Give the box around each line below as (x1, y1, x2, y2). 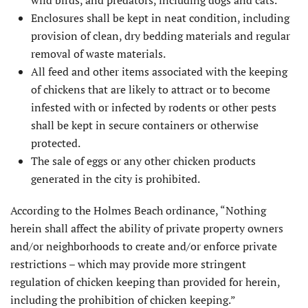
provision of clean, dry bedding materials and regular (31, 27, 290, 43)
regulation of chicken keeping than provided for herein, (10, 274, 280, 289)
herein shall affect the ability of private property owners (10, 220, 283, 236)
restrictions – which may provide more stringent (10, 256, 246, 272)
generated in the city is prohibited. (31, 170, 200, 186)
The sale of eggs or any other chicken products (31, 153, 256, 168)
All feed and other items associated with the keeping (31, 63, 287, 79)
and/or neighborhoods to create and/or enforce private (10, 238, 277, 254)
